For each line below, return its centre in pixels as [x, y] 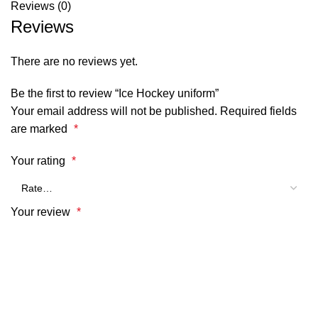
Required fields [258, 111]
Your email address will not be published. [114, 111]
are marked [40, 129]
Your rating [39, 161]
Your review [42, 212]
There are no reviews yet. [74, 62]
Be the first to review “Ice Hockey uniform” [115, 94]
